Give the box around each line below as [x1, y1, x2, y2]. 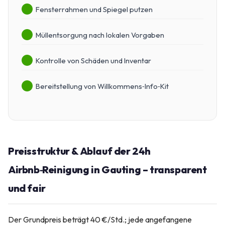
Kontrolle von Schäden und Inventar [36, 55, 151, 65]
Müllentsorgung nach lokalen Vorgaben [36, 30, 164, 40]
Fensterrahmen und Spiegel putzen [36, 5, 153, 15]
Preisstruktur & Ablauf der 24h [8, 144, 151, 157]
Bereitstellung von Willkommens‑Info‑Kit [36, 81, 169, 91]
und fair [8, 181, 46, 194]
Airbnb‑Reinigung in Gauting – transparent [8, 163, 207, 176]
